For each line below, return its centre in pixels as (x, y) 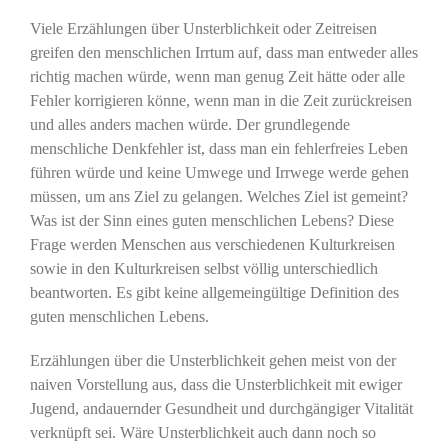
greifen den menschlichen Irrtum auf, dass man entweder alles (223, 52)
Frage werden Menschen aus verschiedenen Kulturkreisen (212, 244)
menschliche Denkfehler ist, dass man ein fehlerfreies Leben (218, 148)
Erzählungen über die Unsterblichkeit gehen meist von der (212, 360)
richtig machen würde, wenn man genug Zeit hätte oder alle (217, 76)
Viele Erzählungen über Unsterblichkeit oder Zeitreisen (203, 28)
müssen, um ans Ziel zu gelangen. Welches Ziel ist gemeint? (218, 196)
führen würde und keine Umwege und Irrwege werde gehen (219, 172)
